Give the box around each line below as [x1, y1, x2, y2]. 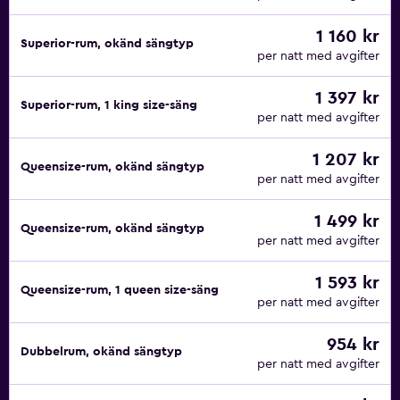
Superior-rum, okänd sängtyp [21, 37, 194, 50]
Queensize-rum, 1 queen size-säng [21, 284, 219, 296]
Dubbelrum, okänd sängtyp [21, 346, 182, 358]
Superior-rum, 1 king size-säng [21, 99, 197, 112]
